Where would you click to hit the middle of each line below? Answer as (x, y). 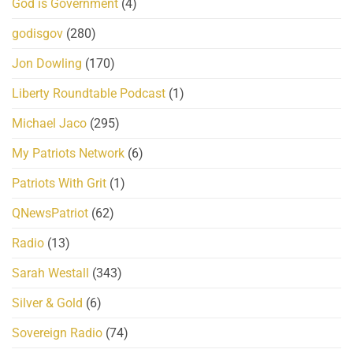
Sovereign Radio (57, 333)
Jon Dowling (47, 64)
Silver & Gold (47, 303)
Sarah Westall (50, 273)
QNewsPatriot (50, 214)
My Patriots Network (68, 154)
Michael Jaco (49, 124)
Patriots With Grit (59, 184)
